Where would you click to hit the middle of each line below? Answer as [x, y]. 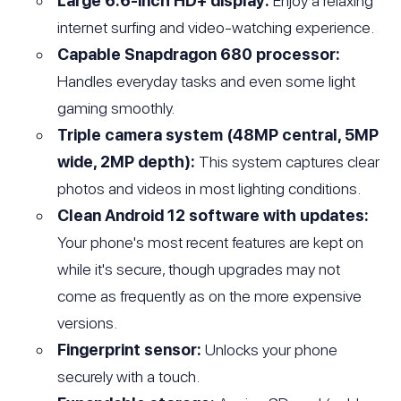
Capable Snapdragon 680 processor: [199, 54]
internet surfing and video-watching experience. [216, 27]
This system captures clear [288, 161]
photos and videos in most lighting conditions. [209, 188]
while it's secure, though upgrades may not [199, 269]
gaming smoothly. [116, 107]
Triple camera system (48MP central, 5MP [218, 134]
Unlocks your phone [270, 349]
